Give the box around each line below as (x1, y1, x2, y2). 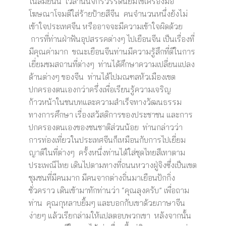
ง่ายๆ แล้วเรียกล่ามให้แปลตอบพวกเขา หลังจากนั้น (28, 210, 191, 220)
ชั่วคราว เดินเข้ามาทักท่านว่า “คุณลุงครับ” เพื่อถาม (28, 185, 189, 195)
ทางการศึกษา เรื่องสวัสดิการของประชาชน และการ (28, 109, 193, 120)
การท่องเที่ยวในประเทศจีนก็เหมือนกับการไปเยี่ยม (28, 135, 186, 145)
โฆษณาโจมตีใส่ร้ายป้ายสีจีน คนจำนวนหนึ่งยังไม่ (28, 9, 188, 19)
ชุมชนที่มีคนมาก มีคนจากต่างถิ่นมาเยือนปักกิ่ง (28, 173, 175, 183)
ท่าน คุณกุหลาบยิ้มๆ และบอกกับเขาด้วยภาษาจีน (28, 198, 185, 208)
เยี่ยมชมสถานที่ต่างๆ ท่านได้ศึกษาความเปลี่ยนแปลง (28, 59, 195, 69)
